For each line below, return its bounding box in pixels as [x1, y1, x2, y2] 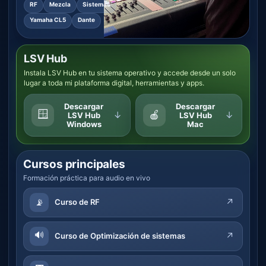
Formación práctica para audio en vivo [23, 173, 150, 182]
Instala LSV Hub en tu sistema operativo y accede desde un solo [24, 68, 236, 77]
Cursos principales [23, 157, 125, 171]
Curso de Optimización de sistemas [55, 231, 185, 241]
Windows [66, 119, 102, 129]
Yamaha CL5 [30, 15, 66, 23]
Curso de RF [55, 197, 100, 207]
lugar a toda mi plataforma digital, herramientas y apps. [24, 78, 204, 87]
